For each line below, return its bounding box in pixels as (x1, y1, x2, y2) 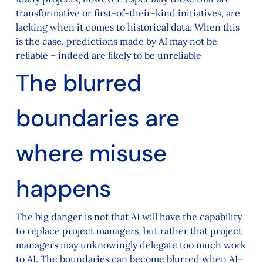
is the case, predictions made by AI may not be (15, 35, 217, 48)
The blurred (15, 68, 141, 99)
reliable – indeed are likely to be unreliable (15, 49, 201, 62)
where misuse (15, 138, 167, 169)
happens (15, 173, 111, 204)
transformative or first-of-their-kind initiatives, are (15, 7, 240, 19)
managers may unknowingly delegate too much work (15, 238, 246, 251)
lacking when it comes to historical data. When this (15, 21, 240, 33)
